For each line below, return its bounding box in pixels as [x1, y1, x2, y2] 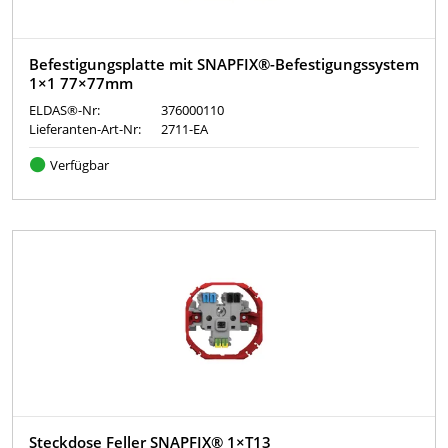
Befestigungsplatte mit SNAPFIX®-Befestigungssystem [29, 54, 419, 75]
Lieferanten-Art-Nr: [29, 120, 141, 139]
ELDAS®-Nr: [29, 101, 100, 120]
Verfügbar [49, 156, 109, 175]
